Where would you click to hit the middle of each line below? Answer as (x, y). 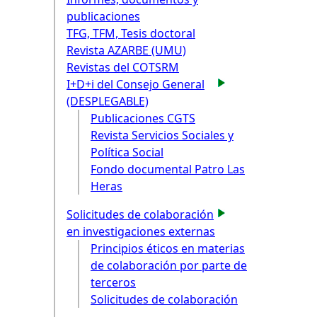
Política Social (127, 152)
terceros (113, 283)
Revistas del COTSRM (123, 68)
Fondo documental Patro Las (168, 169)
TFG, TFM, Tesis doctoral (131, 34)
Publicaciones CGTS (143, 119)
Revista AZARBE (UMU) (126, 51)
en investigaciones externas (141, 232)
